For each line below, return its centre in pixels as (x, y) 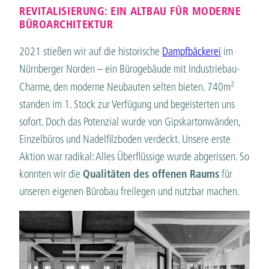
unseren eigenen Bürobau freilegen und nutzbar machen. (133, 191)
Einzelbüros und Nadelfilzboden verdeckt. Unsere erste (125, 139)
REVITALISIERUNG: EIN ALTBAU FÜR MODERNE (130, 11)
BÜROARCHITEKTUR (66, 25)
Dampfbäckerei (192, 51)
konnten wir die (51, 174)
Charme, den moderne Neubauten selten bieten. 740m (125, 86)
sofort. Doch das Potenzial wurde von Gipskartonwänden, (130, 121)
